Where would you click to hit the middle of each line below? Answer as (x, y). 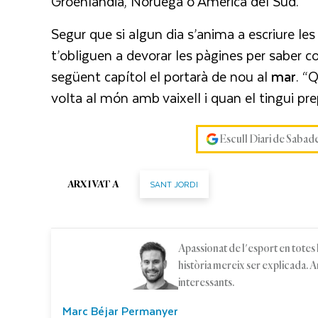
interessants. (206, 282)
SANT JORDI (174, 184)
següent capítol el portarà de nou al (161, 76)
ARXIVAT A (93, 184)
